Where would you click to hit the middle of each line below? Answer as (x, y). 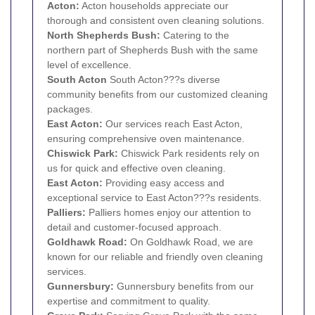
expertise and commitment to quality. (129, 301)
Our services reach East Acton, (173, 123)
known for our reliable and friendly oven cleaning (155, 256)
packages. (70, 109)
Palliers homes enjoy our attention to (168, 212)
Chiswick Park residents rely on (189, 153)
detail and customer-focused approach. (134, 227)
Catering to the (195, 35)
